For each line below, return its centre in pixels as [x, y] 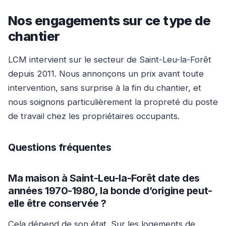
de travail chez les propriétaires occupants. [94, 116]
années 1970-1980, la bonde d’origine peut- [110, 191]
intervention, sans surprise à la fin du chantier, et [105, 88]
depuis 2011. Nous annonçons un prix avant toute [106, 74]
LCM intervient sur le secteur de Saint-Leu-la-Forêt [110, 60]
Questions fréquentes [60, 148]
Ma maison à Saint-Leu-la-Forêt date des [104, 178]
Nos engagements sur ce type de [109, 20]
